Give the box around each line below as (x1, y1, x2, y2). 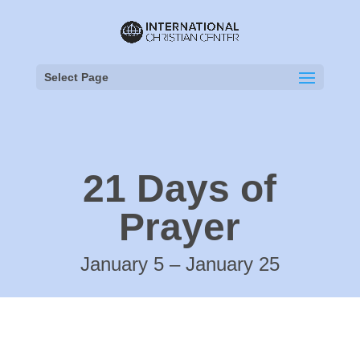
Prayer (119, 206, 241, 248)
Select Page (43, 71, 108, 84)
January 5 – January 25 (80, 253, 280, 275)
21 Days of (83, 167, 277, 210)
